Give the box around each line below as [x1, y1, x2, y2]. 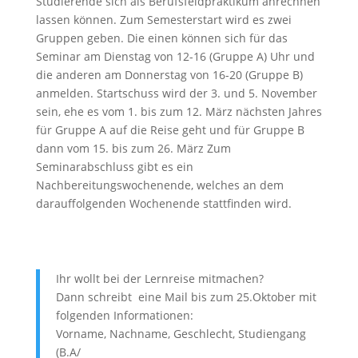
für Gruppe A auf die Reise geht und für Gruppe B [35, 122, 304, 138]
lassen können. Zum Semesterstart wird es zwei [35, 12, 292, 28]
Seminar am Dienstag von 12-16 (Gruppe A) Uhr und [35, 49, 315, 65]
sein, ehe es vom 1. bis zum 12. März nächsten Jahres [35, 104, 322, 120]
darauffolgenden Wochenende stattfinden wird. [35, 196, 295, 212]
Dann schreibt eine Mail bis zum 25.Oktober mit [55, 289, 316, 305]
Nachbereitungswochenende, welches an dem [35, 177, 284, 193]
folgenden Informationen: [55, 308, 197, 324]
